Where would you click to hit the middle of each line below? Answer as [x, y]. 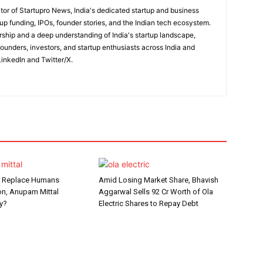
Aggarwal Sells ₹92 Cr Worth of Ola [156, 192]
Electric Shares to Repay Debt [149, 203]
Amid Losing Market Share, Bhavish [159, 180]
